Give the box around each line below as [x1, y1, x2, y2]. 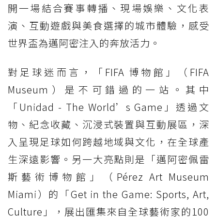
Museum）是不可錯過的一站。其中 [8, 82, 209, 96]
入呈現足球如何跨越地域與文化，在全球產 [8, 134, 209, 149]
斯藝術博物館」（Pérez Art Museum [8, 169, 209, 184]
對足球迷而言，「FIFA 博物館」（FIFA [8, 64, 209, 79]
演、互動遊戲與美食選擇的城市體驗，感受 [8, 18, 209, 32]
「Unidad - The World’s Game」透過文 [8, 99, 209, 114]
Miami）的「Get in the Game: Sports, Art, [8, 186, 209, 201]
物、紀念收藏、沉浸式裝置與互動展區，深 [8, 117, 209, 131]
